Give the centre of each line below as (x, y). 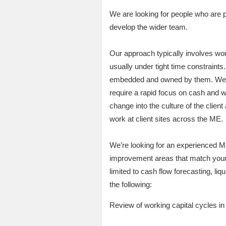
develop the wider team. (148, 27)
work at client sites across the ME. (166, 119)
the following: (130, 185)
